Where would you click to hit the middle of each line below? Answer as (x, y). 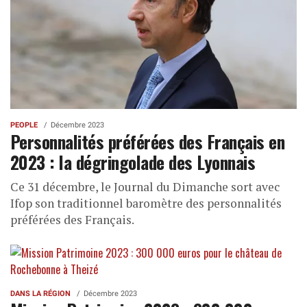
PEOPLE (24, 125)
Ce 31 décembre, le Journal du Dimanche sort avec (145, 186)
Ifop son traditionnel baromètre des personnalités (146, 203)
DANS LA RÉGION (40, 293)
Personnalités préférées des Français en (148, 141)
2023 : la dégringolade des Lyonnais (133, 161)
